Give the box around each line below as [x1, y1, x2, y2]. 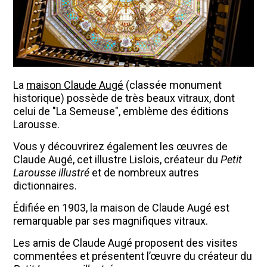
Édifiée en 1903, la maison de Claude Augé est [13, 201, 230, 215]
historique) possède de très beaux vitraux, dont [13, 92, 235, 105]
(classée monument [123, 79, 222, 92]
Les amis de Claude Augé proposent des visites [13, 237, 238, 250]
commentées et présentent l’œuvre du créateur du [13, 250, 253, 263]
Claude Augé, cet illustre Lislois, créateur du [13, 153, 221, 166]
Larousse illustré [13, 166, 90, 179]
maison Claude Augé [26, 79, 124, 92]
